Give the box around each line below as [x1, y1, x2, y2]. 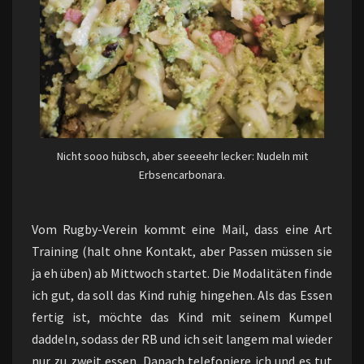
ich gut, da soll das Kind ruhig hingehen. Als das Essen [32, 286, 332, 303]
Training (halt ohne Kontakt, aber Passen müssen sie [32, 242, 332, 259]
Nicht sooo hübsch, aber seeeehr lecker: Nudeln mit [56, 149, 308, 164]
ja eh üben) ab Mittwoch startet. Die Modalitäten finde [32, 264, 332, 281]
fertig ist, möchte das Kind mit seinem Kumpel [32, 308, 332, 325]
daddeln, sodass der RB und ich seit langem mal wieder [32, 330, 332, 347]
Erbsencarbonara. [139, 167, 225, 183]
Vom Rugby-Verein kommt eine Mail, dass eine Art [32, 220, 332, 237]
